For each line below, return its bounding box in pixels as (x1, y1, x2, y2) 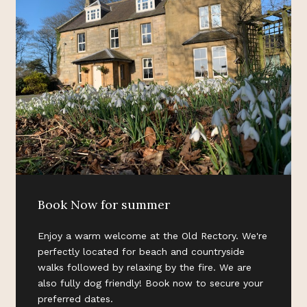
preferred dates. (38, 293, 113, 304)
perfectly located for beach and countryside (38, 245, 245, 257)
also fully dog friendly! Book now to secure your (38, 277, 263, 288)
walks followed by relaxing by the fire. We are (38, 261, 251, 273)
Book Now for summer (38, 196, 170, 212)
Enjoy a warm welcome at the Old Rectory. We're (38, 230, 267, 241)
